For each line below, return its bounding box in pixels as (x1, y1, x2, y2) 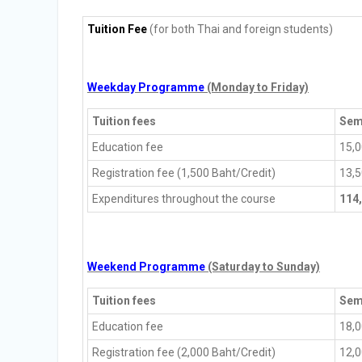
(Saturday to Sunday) (205, 260, 320, 273)
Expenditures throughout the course (92, 192, 276, 205)
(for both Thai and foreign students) (147, 23, 333, 36)
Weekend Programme (87, 260, 205, 273)
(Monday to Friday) (204, 81, 309, 94)
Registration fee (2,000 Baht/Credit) (92, 346, 276, 359)
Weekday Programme (87, 81, 204, 94)
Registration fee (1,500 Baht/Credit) (92, 166, 276, 179)
